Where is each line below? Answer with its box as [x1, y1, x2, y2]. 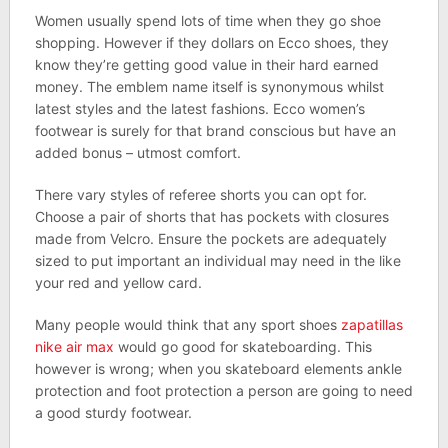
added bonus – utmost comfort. [34, 144, 241, 161]
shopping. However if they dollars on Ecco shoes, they [34, 34, 389, 51]
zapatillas [340, 316, 403, 333]
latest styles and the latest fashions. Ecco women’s [34, 100, 365, 117]
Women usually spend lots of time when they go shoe [34, 12, 381, 29]
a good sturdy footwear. [34, 404, 192, 421]
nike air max [34, 338, 114, 355]
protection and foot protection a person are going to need [34, 382, 413, 399]
